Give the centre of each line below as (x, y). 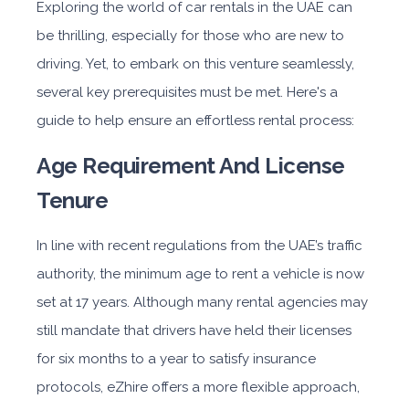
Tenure (72, 200)
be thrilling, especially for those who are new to (190, 36)
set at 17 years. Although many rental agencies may (202, 302)
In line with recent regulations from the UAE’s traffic (199, 246)
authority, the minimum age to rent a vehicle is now (200, 274)
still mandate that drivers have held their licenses (194, 330)
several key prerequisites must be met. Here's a (187, 92)
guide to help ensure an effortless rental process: (195, 121)
